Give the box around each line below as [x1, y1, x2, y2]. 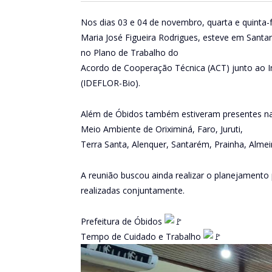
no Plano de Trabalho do [81, 47, 178, 58]
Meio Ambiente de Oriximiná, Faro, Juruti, [81, 123, 243, 135]
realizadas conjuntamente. [81, 184, 185, 196]
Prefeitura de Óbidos [81, 215, 165, 227]
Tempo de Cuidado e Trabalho [81, 230, 203, 242]
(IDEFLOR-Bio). [81, 77, 140, 89]
